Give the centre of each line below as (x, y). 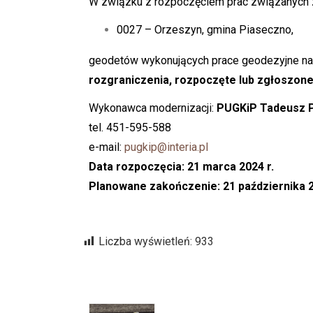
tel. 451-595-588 (130, 128)
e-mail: (107, 147)
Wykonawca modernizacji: (153, 108)
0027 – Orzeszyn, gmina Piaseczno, (205, 30)
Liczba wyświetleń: (145, 241)
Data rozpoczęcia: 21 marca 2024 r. (181, 167)
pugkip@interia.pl (166, 147)
